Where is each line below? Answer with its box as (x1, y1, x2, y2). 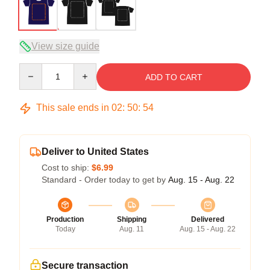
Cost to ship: (42, 163, 92, 172)
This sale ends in (34, 102, 111, 113)
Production (46, 215, 84, 224)
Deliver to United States (42, 146, 149, 157)
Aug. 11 (119, 225, 144, 233)
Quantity (19, 64, 51, 74)
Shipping (117, 215, 146, 224)
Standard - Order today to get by (42, 175, 168, 184)
